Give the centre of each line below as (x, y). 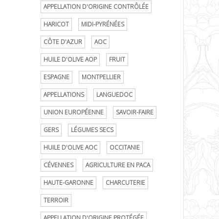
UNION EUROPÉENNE (74, 112)
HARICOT (56, 24)
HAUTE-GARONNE (68, 183)
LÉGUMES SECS (92, 130)
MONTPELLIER (101, 77)
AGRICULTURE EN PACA (118, 165)
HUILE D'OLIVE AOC (70, 147)
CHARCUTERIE (125, 183)
